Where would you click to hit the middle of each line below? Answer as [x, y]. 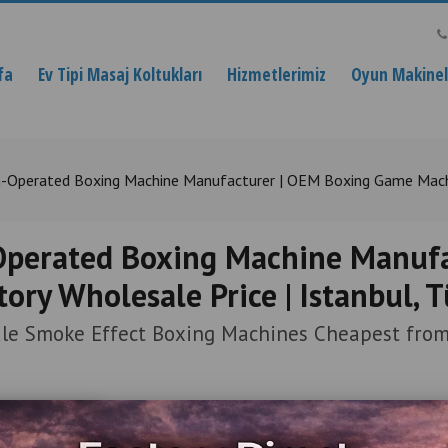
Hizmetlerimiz [276, 74]
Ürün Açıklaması [207, 423]
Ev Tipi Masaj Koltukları [120, 74]
